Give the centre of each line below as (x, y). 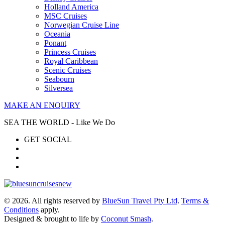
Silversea (59, 88)
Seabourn (59, 79)
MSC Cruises (66, 16)
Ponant (55, 43)
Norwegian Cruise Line (82, 25)
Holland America (71, 7)
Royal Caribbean (71, 61)
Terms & (195, 200)
